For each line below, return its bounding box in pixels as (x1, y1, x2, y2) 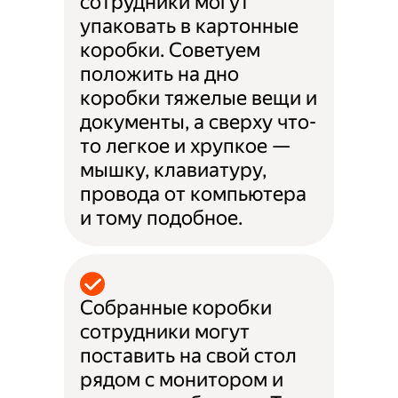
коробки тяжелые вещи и (80, 86, 318, 111)
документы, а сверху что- (80, 110, 317, 135)
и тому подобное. (80, 206, 243, 231)
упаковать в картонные (80, 14, 299, 39)
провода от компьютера (80, 182, 307, 207)
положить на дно (80, 62, 240, 87)
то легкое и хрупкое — (80, 134, 291, 159)
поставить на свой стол (80, 343, 298, 368)
